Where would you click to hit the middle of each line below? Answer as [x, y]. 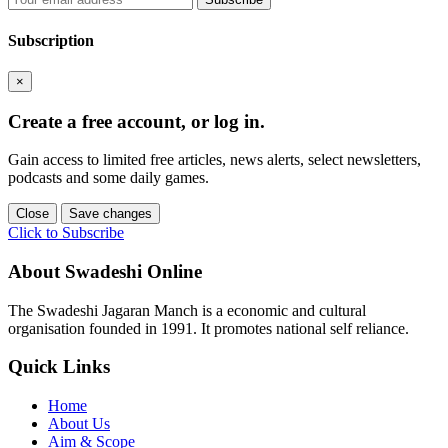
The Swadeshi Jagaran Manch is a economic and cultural [187, 310]
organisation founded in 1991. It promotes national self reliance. [208, 328]
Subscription [51, 40]
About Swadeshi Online [105, 272]
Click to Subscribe [66, 233]
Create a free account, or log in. [136, 121]
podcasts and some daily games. [108, 178]
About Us [79, 424]
